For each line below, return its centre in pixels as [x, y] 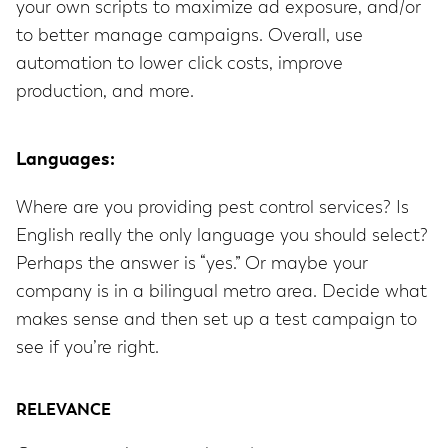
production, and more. [105, 92]
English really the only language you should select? [222, 236]
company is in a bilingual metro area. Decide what [221, 292]
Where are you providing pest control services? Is [212, 208]
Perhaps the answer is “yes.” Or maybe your [192, 264]
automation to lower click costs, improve [179, 64]
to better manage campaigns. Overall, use [189, 36]
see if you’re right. [87, 348]
